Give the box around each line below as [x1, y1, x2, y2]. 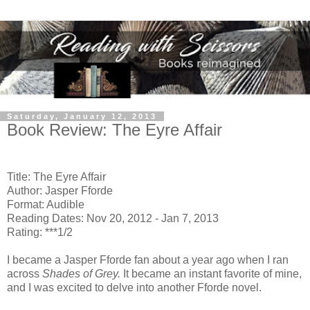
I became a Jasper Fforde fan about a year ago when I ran [7, 253, 289, 266]
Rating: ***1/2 [7, 226, 73, 238]
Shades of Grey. [42, 267, 120, 280]
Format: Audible [7, 198, 84, 210]
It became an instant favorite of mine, [120, 267, 302, 280]
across [7, 267, 42, 280]
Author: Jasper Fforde [7, 184, 113, 197]
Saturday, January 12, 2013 [7, 112, 157, 120]
